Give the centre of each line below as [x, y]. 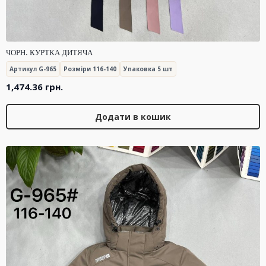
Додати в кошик [133, 117]
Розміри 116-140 [90, 69]
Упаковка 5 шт [148, 69]
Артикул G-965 [33, 69]
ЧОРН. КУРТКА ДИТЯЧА [49, 53]
